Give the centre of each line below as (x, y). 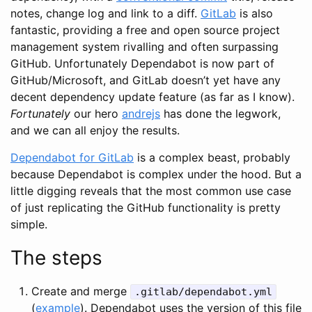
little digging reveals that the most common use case (151, 190)
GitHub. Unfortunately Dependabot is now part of (142, 63)
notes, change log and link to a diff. (106, 13)
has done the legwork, (220, 113)
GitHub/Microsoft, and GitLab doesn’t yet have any (146, 80)
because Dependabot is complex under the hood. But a (156, 174)
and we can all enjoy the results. (95, 130)
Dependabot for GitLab (72, 157)
